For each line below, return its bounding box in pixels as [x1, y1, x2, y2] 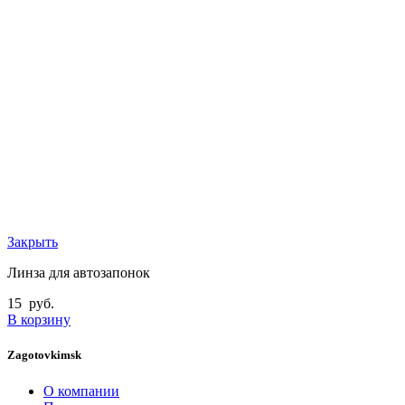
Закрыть [7, 234, 58, 250]
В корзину [7, 312, 71, 328]
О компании [43, 382, 119, 399]
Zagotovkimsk [7, 348, 81, 363]
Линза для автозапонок [7, 265, 150, 281]
